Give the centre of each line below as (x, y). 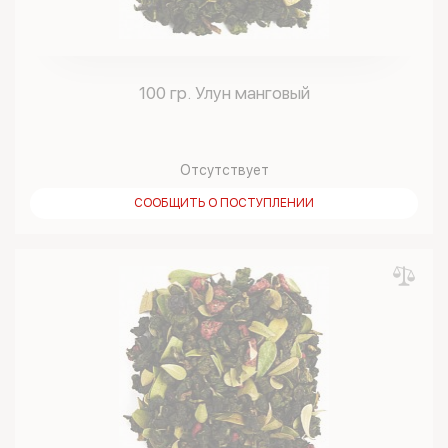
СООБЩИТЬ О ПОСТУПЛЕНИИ (224, 203)
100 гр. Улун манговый (224, 93)
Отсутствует (224, 170)
